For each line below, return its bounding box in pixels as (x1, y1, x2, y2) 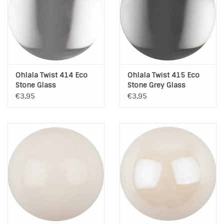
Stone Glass (15, 80, 56, 90)
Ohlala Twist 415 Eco (127, 70, 199, 80)
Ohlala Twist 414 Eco (15, 70, 87, 80)
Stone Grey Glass (127, 80, 185, 90)
